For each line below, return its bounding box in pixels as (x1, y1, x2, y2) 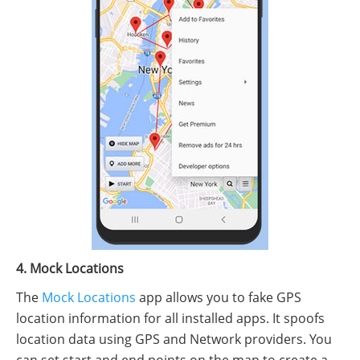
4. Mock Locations (16, 259, 124, 277)
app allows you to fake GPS (136, 288, 301, 306)
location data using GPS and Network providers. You (16, 329, 332, 348)
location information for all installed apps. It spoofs (16, 309, 325, 327)
